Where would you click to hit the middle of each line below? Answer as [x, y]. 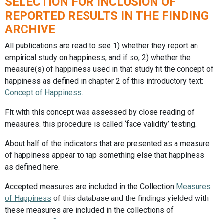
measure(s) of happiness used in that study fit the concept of [109, 69]
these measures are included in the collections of [89, 210]
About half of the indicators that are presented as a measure [107, 143]
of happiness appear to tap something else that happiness [105, 155]
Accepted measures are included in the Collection [90, 186]
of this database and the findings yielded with [130, 198]
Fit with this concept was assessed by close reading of [100, 112]
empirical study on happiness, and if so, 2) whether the [98, 57]
